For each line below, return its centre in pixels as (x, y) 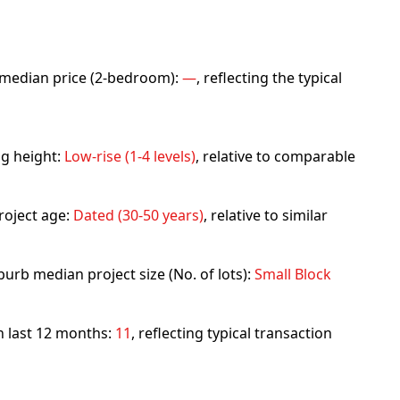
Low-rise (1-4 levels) (130, 156)
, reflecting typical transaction (232, 333)
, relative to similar (266, 215)
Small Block (293, 274)
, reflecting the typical (269, 78)
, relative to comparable (275, 156)
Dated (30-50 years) (138, 215)
